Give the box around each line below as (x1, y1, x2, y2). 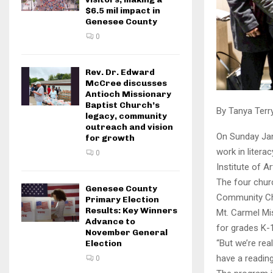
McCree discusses (85, 78, 167, 88)
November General (85, 227, 168, 238)
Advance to (85, 216, 135, 227)
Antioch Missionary (85, 89, 171, 99)
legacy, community (85, 111, 167, 121)
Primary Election (85, 194, 159, 205)
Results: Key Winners (85, 205, 177, 216)
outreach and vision (85, 122, 173, 132)
